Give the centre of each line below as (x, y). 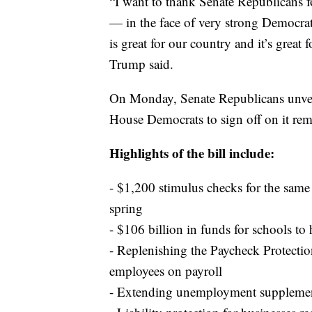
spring (126, 208)
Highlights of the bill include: (192, 153)
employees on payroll (166, 271)
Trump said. (141, 64)
